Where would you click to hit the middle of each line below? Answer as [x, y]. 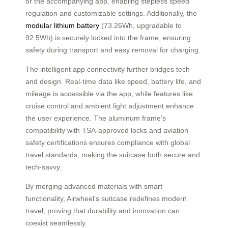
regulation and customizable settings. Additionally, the [111, 13]
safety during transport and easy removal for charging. [113, 50]
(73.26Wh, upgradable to [140, 25]
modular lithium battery [62, 25]
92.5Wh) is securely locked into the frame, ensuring [108, 37]
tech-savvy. [44, 167]
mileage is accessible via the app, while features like [109, 93]
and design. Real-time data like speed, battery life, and [113, 81]
